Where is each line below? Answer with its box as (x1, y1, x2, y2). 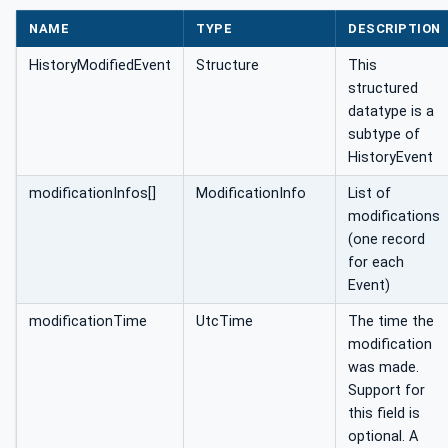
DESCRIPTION (348, 21, 441, 37)
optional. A (348, 428, 418, 446)
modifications (348, 208, 440, 226)
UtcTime (196, 313, 253, 331)
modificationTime (29, 313, 147, 331)
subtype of (348, 126, 420, 144)
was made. (348, 359, 419, 377)
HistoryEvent (348, 149, 433, 167)
